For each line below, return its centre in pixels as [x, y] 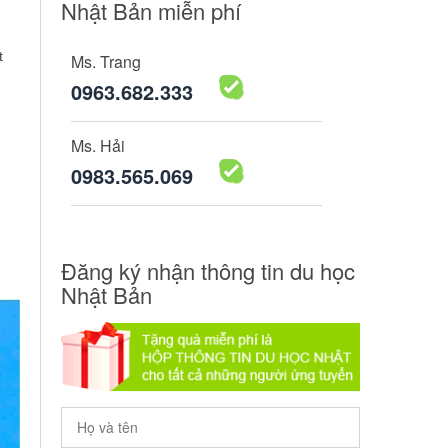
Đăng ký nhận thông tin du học [208, 270]
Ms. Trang [106, 61]
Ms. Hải [98, 145]
